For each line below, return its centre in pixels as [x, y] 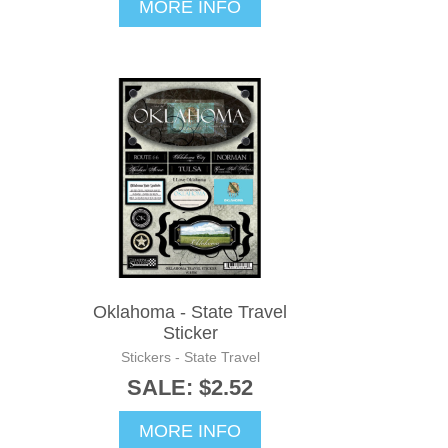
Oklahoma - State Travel [190, 311]
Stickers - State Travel [190, 356]
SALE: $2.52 [190, 387]
